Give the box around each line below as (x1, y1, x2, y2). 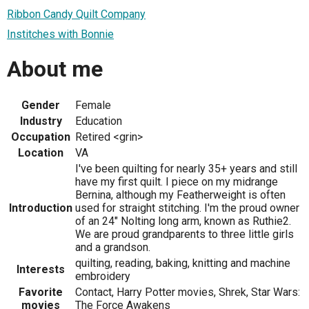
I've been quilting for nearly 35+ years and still (75, 162, 297, 175)
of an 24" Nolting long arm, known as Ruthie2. (75, 215, 291, 228)
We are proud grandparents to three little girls (75, 228, 294, 241)
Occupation (11, 130, 70, 143)
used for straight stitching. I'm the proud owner (75, 201, 299, 215)
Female (75, 99, 111, 112)
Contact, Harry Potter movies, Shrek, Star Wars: (75, 286, 300, 299)
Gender (21, 99, 60, 112)
